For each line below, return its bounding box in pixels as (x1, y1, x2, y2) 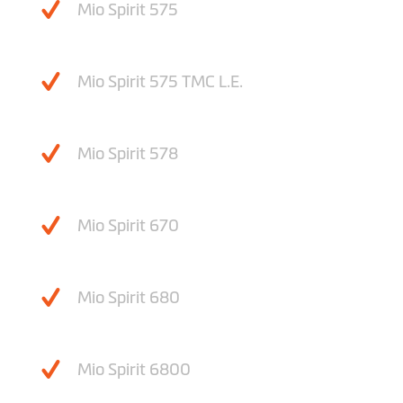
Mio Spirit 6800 (77, 361, 191, 380)
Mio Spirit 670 (77, 217, 179, 236)
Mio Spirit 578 (77, 145, 178, 164)
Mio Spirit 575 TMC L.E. (77, 73, 243, 92)
